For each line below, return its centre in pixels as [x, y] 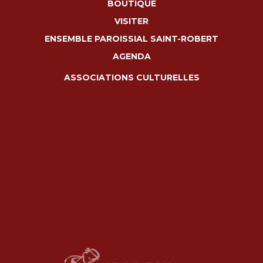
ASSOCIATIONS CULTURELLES [131, 77]
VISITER [131, 21]
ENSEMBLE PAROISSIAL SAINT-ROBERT [131, 38]
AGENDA [131, 56]
